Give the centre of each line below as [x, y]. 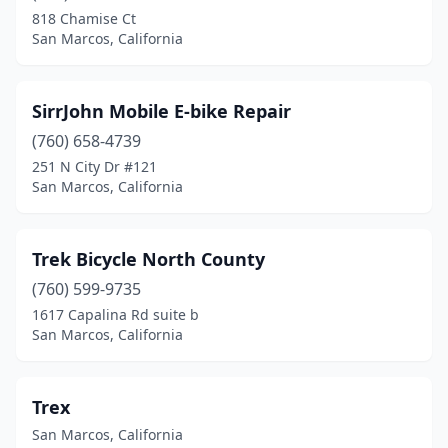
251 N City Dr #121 [94, 166]
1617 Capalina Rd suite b [115, 314]
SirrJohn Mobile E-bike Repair [161, 111]
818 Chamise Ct [84, 18]
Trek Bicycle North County [148, 259]
